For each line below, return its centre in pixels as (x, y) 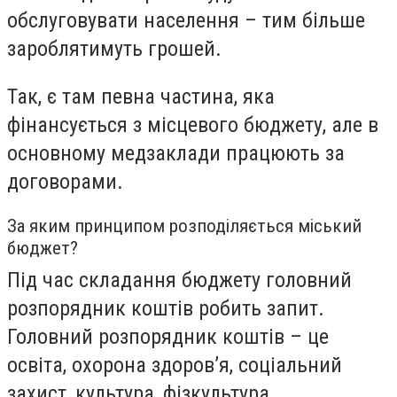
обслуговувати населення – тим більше (186, 21)
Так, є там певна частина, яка (141, 96)
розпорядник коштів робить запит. (166, 308)
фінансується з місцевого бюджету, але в (193, 125)
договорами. (65, 181)
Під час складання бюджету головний (179, 280)
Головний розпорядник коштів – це (168, 336)
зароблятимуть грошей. (114, 49)
